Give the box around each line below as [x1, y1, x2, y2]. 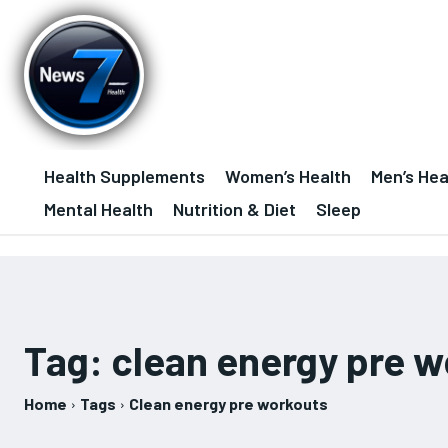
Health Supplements [44, 165, 205, 187]
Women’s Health [225, 165, 351, 187]
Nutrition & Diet [173, 198, 296, 220]
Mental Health [44, 198, 153, 220]
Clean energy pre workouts [129, 394, 328, 413]
